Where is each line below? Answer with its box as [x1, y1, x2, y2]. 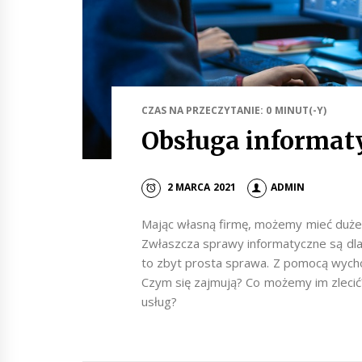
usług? [141, 293, 177, 309]
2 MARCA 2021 [166, 180, 236, 195]
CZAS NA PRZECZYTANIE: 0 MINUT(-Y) [141, 103, 326, 117]
